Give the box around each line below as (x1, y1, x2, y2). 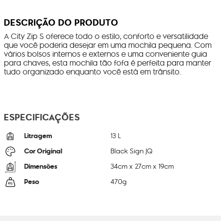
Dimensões (24, 161, 57, 172)
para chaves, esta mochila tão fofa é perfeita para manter (4, 57, 211, 70)
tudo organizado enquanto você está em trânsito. (4, 66, 181, 78)
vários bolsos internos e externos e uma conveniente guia (4, 48, 207, 61)
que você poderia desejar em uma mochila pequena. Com (4, 39, 212, 52)
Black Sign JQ (110, 146, 152, 157)
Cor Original (24, 146, 62, 156)
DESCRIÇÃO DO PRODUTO (4, 16, 118, 29)
